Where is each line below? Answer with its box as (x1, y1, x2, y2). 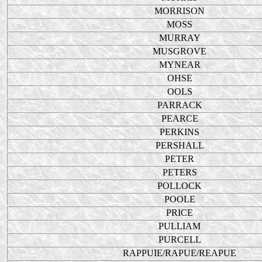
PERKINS (160, 127, 199, 137)
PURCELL (158, 235, 201, 244)
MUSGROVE (153, 46, 206, 56)
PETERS (162, 167, 197, 177)
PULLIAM (158, 221, 201, 231)
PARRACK (157, 100, 202, 110)
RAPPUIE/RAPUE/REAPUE (123, 248, 236, 258)
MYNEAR (158, 60, 201, 70)
